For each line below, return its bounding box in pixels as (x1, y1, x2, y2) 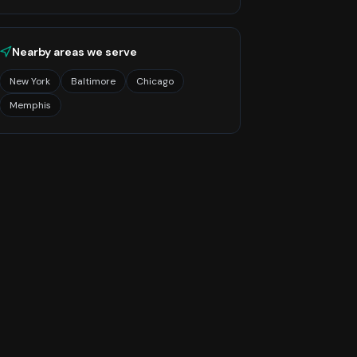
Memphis (10, 99, 51, 112)
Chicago (136, 75, 174, 88)
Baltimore (71, 75, 116, 88)
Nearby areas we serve (12, 45, 137, 59)
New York (10, 75, 50, 88)
